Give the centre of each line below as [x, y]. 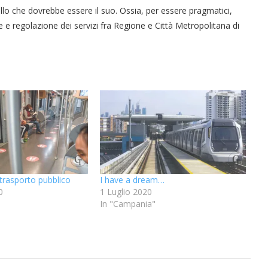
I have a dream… [132, 179]
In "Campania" [127, 203]
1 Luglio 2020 [126, 191]
